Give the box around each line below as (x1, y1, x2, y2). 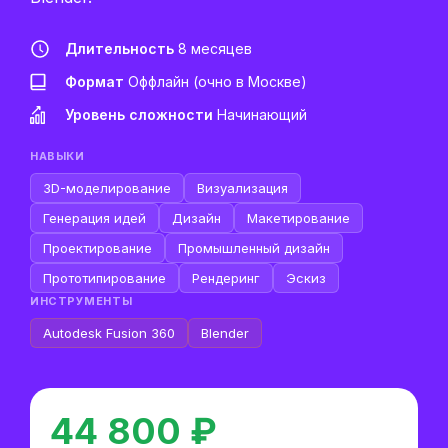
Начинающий (213, 106, 307, 123)
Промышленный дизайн (178, 240, 330, 256)
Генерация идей (43, 210, 146, 226)
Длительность (65, 40, 174, 57)
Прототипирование (43, 270, 166, 286)
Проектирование (43, 240, 152, 256)
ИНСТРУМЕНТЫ (30, 294, 133, 308)
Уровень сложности (65, 106, 213, 123)
